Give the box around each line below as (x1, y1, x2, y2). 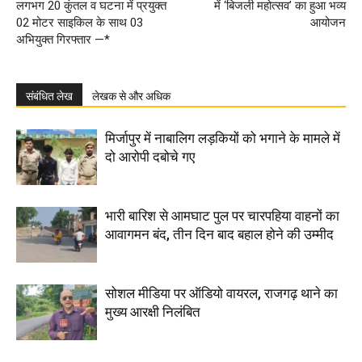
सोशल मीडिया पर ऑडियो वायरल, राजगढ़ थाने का (105, 285, 338, 302)
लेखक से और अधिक (92, 90, 170, 103)
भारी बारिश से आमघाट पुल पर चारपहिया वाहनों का (105, 208, 339, 225)
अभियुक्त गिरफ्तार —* (16, 32, 110, 48)
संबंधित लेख (26, 90, 73, 103)
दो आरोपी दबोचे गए (105, 149, 195, 166)
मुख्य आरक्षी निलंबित (105, 304, 200, 321)
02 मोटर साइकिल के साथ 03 (16, 15, 143, 31)
